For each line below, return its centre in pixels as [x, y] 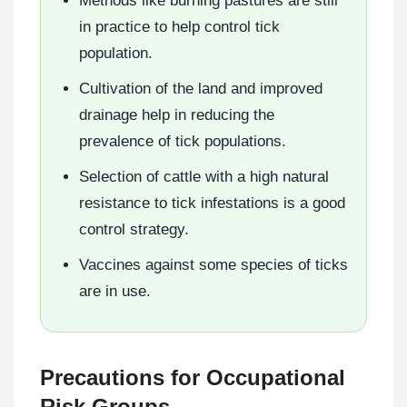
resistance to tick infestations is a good [212, 203]
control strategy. [134, 229]
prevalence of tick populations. [183, 141]
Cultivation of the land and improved [201, 88]
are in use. [115, 291]
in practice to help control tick [179, 26]
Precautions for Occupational [193, 377]
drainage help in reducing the [177, 114]
